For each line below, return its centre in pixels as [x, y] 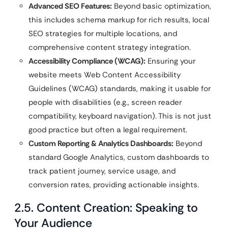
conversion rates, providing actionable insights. [114, 185]
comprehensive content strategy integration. [110, 47]
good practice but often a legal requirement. [108, 130]
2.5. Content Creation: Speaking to [106, 208]
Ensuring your [170, 61]
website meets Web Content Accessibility [105, 75]
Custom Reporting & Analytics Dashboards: [101, 144]
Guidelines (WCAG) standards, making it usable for [120, 89]
